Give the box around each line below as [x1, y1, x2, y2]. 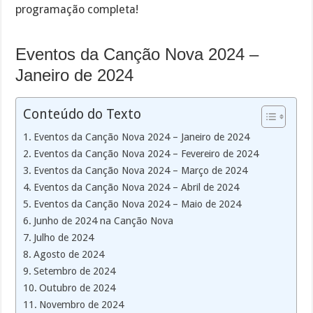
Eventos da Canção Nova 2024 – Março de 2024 [34, 164, 248, 176]
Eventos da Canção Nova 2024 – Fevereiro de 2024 [34, 147, 259, 159]
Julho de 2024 [34, 231, 94, 243]
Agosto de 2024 [34, 248, 105, 260]
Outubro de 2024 [39, 282, 116, 293]
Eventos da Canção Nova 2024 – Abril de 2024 [34, 181, 240, 193]
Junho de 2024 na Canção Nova [34, 214, 174, 226]
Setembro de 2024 [34, 265, 116, 277]
